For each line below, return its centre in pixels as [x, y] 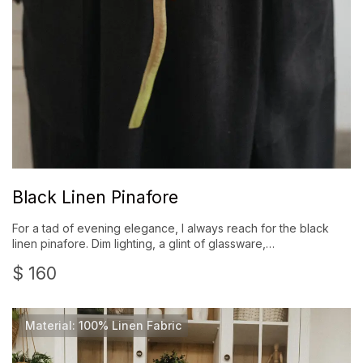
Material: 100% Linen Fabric [103, 326]
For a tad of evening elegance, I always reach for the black [171, 228]
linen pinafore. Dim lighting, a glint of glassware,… [143, 244]
